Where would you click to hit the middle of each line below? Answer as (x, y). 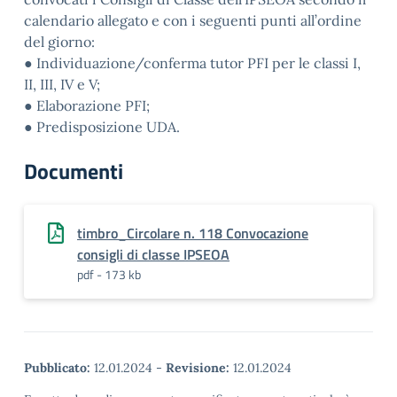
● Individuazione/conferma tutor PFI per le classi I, (192, 63)
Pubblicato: (57, 368)
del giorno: (59, 42)
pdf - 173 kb (109, 274)
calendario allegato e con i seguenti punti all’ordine (193, 20)
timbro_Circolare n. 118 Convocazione (193, 233)
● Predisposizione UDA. (102, 127)
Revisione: (198, 368)
